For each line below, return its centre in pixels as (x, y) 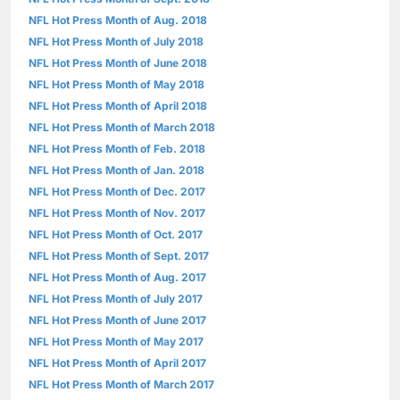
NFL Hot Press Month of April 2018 (118, 106)
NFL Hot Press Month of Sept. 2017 (119, 256)
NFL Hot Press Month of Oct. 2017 (116, 235)
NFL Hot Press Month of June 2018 (118, 63)
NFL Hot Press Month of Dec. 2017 (117, 192)
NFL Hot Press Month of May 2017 (116, 342)
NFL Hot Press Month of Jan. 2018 (117, 171)
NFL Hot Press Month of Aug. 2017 (117, 278)
